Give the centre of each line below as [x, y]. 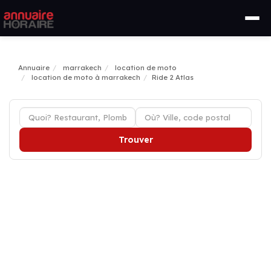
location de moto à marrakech [86, 77]
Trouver [135, 140]
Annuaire [34, 68]
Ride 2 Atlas [173, 77]
